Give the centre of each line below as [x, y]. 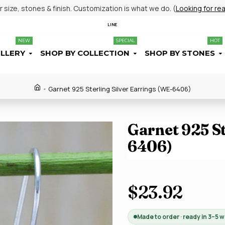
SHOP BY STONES [180, 53]
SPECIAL [125, 40]
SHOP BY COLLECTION [85, 53]
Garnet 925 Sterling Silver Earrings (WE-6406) [120, 89]
